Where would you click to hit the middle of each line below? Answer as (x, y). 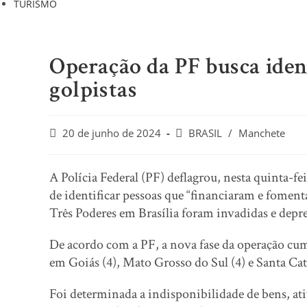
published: (73, 147)
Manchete (262, 133)
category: (196, 147)
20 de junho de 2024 (112, 133)
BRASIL (205, 133)
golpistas (94, 90)
